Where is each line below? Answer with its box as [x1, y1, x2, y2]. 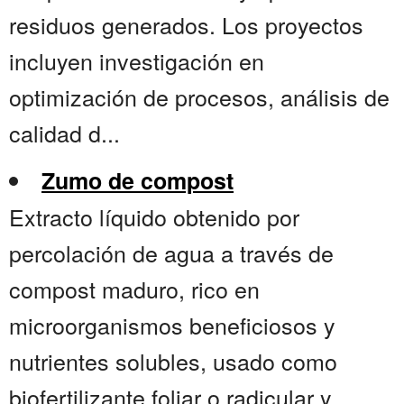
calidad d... [9, 116, 120, 150]
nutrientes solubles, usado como [9, 344, 337, 378]
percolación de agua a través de [9, 236, 334, 270]
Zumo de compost [41, 164, 234, 197]
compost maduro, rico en [9, 272, 260, 306]
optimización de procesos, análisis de [9, 80, 390, 114]
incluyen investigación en [9, 44, 264, 78]
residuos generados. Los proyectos [9, 8, 363, 41]
